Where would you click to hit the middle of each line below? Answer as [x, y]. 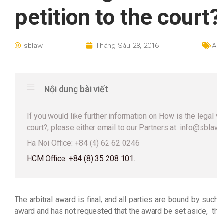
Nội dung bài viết [76, 89]
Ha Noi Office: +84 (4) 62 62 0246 [83, 143]
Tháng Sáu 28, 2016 [127, 46]
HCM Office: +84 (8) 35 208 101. [81, 159]
